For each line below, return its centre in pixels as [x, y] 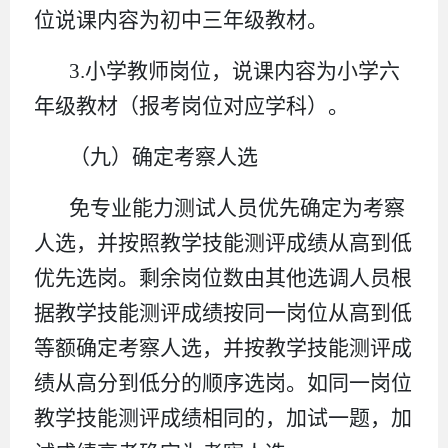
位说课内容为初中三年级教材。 [181, 19]
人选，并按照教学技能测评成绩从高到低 [223, 242]
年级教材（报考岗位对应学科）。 [191, 105]
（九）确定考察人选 [164, 156]
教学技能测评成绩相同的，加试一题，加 [223, 417]
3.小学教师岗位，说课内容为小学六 [235, 70]
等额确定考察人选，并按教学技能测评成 [223, 347]
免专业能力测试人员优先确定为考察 [237, 207]
